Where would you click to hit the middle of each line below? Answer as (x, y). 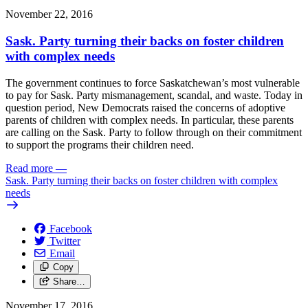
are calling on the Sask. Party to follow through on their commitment (154, 132)
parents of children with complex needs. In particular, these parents (150, 120)
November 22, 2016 (49, 14)
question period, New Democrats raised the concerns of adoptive (145, 107)
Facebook (71, 228)
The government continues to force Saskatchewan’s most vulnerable (153, 82)
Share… (69, 281)
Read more (29, 168)
